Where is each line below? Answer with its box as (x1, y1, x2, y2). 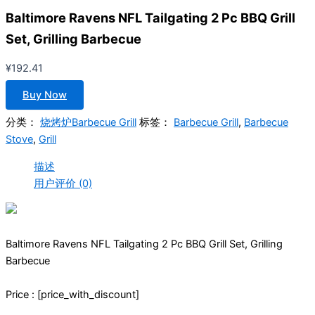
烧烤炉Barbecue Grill (40, 115, 136, 129)
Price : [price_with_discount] (6, 288, 139, 302)
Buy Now (22, 89, 67, 102)
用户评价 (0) (34, 176, 92, 190)
